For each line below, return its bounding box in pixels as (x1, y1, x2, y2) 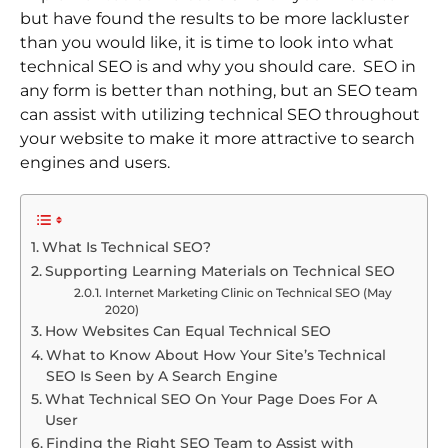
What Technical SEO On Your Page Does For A (44, 390, 377, 409)
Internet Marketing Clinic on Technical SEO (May (104, 286, 392, 301)
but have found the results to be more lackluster (20, 9, 409, 29)
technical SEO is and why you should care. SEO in (20, 57, 416, 77)
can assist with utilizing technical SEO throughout (20, 105, 420, 125)
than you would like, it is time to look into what (20, 33, 394, 53)
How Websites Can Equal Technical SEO (44, 322, 331, 341)
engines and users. (20, 153, 170, 173)
